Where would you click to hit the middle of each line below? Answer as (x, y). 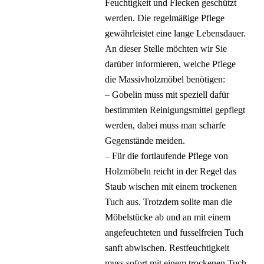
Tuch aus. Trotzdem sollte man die (169, 202)
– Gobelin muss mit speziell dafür (167, 95)
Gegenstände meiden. (145, 141)
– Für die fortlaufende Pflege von (167, 156)
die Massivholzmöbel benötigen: (165, 79)
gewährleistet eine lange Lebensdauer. (176, 33)
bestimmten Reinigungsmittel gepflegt (175, 110)
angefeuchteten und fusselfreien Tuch (174, 232)
